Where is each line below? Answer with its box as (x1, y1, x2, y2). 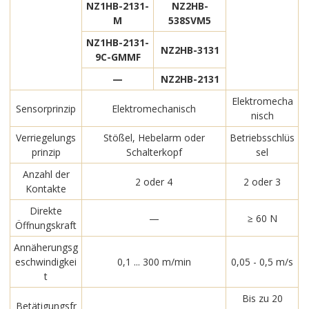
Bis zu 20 (241, 292, 283, 306)
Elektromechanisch (112, 101, 197, 115)
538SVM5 (168, 14, 212, 28)
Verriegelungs (16, 131, 77, 145)
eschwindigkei (15, 255, 77, 269)
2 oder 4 (135, 175, 173, 188)
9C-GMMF (94, 50, 141, 64)
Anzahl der (22, 168, 70, 181)
